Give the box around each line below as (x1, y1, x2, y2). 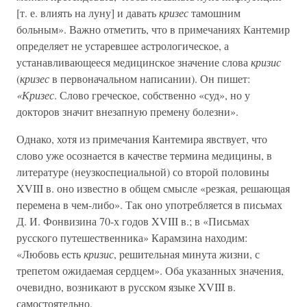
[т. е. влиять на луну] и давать (16, 5, 159, 20)
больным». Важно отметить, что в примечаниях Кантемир (16, 22, 290, 36)
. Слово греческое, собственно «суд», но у (54, 88, 250, 102)
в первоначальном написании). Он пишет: (49, 71, 250, 86)
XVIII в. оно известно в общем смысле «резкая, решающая (16, 181, 290, 195)
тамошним (191, 5, 241, 20)
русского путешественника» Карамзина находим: (16, 230, 247, 245)
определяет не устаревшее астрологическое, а (16, 38, 229, 53)
